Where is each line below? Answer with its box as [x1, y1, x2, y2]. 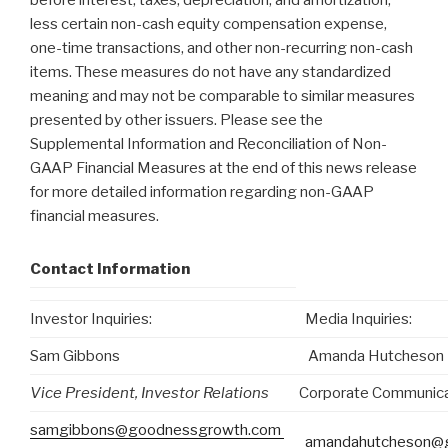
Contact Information [30, 259, 190, 278]
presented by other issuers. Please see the [30, 111, 323, 130]
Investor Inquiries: [30, 309, 161, 328]
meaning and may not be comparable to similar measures [30, 87, 415, 106]
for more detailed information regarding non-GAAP [30, 183, 374, 202]
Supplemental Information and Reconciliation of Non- [30, 135, 387, 154]
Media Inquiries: [296, 309, 412, 328]
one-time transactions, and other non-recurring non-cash [30, 39, 413, 58]
